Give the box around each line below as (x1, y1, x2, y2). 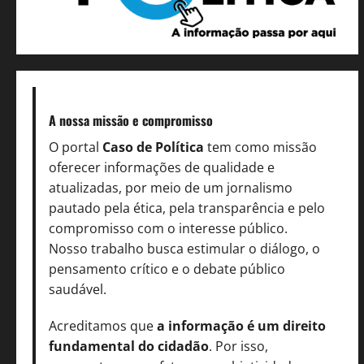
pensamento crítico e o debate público (49, 260, 285, 279)
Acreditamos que (49, 317, 157, 336)
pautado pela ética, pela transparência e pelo (49, 199, 325, 218)
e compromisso (132, 110, 213, 131)
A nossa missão (49, 110, 129, 131)
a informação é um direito (157, 317, 326, 336)
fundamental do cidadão (49, 337, 209, 356)
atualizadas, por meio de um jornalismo (49, 179, 292, 197)
